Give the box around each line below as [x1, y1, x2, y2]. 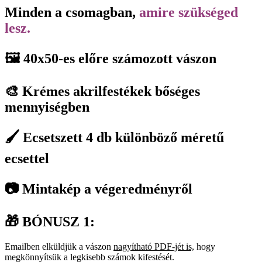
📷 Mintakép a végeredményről [5, 181, 192, 197]
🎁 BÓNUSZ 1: [5, 214, 95, 229]
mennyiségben [5, 99, 89, 115]
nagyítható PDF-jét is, [113, 241, 194, 251]
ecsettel [5, 151, 49, 167]
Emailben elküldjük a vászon [5, 241, 113, 251]
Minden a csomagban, [5, 5, 139, 20]
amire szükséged [139, 5, 238, 20]
